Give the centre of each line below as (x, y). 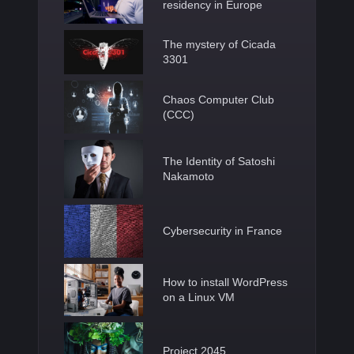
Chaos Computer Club (218, 99)
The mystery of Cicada (219, 45)
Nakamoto (188, 176)
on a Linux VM (199, 297)
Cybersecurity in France (222, 230)
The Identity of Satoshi (219, 161)
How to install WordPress (225, 282)
